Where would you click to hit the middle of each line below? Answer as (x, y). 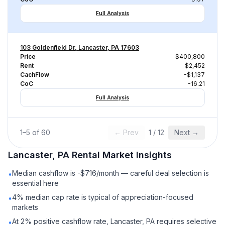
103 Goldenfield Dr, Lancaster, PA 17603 (80, 47)
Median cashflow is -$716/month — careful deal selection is (110, 173)
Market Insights (136, 155)
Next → (187, 132)
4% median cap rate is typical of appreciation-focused (103, 197)
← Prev (126, 132)
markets (25, 207)
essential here (35, 183)
